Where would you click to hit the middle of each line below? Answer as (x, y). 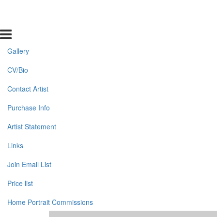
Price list (20, 183)
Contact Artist (28, 89)
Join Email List (29, 164)
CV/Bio (18, 70)
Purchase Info (29, 108)
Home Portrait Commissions (50, 202)
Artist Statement (32, 126)
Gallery (18, 51)
